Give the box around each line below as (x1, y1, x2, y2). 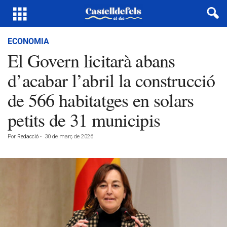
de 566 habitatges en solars (8, 88, 194, 112)
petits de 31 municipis (8, 107, 161, 132)
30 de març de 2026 (45, 133, 93, 140)
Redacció (17, 133, 39, 140)
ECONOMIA (8, 36, 49, 46)
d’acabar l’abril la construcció (8, 68, 215, 92)
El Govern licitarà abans (8, 48, 175, 72)
